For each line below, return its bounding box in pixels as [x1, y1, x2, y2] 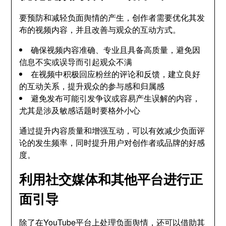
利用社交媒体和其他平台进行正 [19, 169, 203, 188]
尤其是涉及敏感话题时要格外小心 [19, 104, 141, 116]
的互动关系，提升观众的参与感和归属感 [19, 80, 165, 92]
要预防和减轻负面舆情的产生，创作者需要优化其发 [19, 12, 205, 23]
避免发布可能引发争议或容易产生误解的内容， [31, 92, 201, 104]
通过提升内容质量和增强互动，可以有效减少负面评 [19, 125, 205, 136]
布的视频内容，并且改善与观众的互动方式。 [19, 24, 181, 35]
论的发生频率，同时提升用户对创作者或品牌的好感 [19, 137, 205, 148]
